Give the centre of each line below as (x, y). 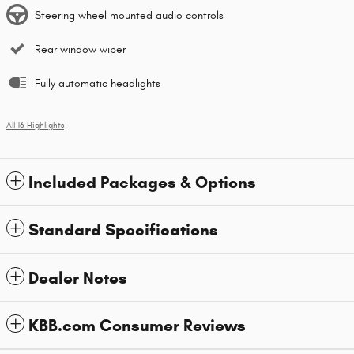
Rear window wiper (80, 50)
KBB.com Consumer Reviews (137, 326)
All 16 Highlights (35, 126)
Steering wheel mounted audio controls (129, 16)
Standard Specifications (123, 230)
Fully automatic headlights (98, 84)
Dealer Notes (78, 279)
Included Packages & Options (142, 183)
